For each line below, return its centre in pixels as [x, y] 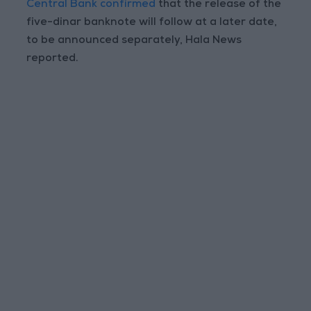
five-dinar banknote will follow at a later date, [152, 23]
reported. [53, 59]
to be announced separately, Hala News [134, 41]
